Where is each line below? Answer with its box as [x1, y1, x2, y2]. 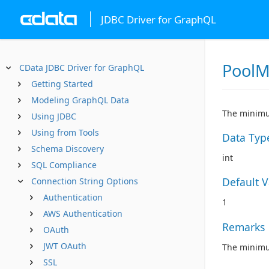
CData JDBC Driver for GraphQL [19, 62, 144, 73]
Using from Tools [31, 127, 99, 138]
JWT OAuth [43, 240, 86, 252]
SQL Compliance [31, 159, 97, 171]
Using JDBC [31, 110, 76, 122]
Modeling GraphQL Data [31, 94, 129, 106]
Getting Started [31, 78, 93, 89]
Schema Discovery [31, 143, 104, 154]
